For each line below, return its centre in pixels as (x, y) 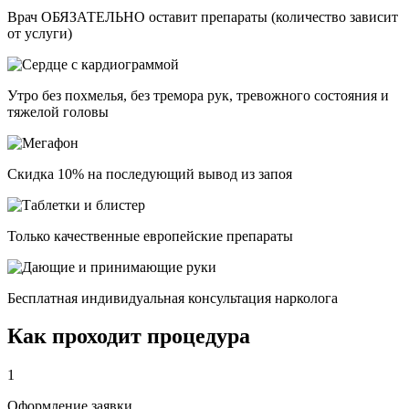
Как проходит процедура (129, 336)
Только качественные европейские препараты (150, 236)
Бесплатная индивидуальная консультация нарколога (173, 298)
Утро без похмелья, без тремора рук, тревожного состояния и (198, 95)
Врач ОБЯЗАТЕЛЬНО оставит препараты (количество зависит (203, 16)
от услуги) (40, 33)
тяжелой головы (58, 111)
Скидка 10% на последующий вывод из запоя (150, 173)
